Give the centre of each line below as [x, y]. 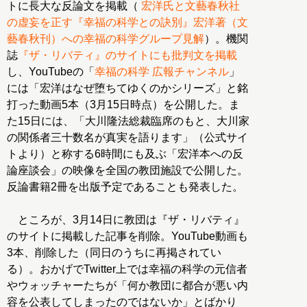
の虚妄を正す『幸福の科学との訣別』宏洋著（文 [127, 22]
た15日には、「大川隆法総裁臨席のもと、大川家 [128, 121]
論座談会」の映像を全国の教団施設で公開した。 [127, 170]
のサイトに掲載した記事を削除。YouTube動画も [127, 236]
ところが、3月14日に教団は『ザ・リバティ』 [126, 219]
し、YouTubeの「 [51, 71]
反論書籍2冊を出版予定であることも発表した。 [125, 186]
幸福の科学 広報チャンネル [162, 71]
